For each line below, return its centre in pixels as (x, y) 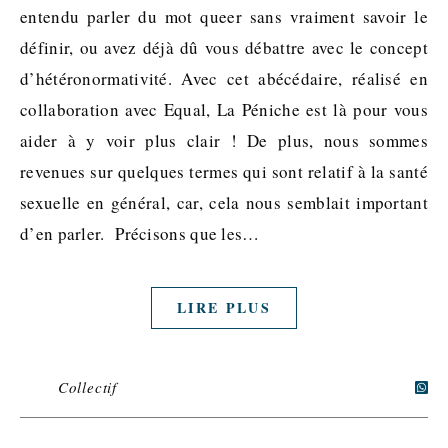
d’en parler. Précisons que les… (140, 234)
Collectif (87, 387)
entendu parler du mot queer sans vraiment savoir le (224, 17)
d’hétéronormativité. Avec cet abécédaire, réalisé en (224, 79)
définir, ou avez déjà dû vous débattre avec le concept (224, 48)
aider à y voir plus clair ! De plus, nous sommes (224, 141)
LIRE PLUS (224, 308)
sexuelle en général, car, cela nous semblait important (224, 203)
